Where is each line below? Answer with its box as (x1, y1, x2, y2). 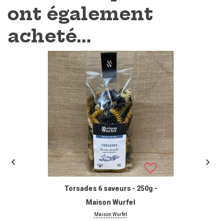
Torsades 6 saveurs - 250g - (64, 184, 157, 192)
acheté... (7, 24, 91, 47)
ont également (7, 2, 153, 25)
